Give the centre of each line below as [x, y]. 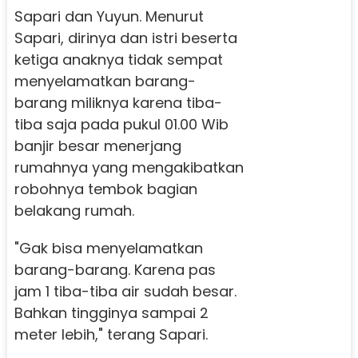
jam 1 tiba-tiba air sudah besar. [125, 291]
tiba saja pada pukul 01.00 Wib [121, 124]
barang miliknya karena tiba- [118, 102]
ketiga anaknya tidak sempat [118, 59]
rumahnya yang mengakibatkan [129, 167]
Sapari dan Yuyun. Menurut [109, 16]
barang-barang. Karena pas [115, 269]
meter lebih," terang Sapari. [111, 334]
